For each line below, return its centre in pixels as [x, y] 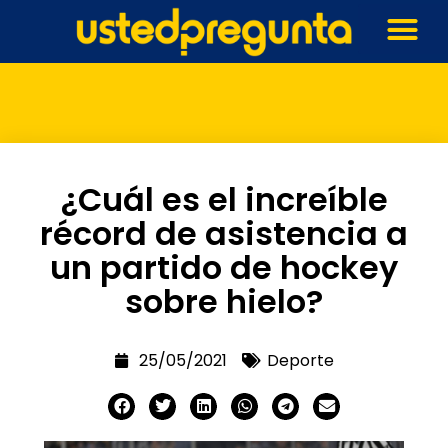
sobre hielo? [224, 301]
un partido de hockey [224, 267]
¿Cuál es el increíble [224, 199]
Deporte [300, 360]
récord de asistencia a [224, 233]
